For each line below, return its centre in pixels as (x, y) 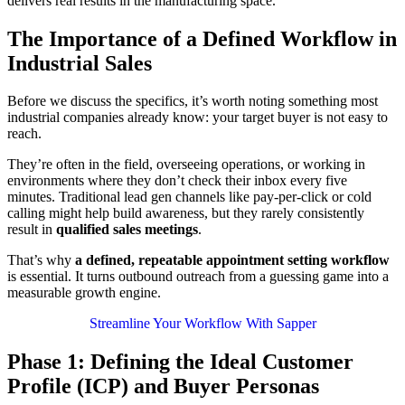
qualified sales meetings (127, 230)
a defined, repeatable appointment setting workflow (232, 260)
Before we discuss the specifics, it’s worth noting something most (193, 101)
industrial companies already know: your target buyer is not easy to (198, 118)
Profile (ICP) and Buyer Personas (163, 386)
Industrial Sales (80, 63)
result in (32, 230)
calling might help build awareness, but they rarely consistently (186, 213)
